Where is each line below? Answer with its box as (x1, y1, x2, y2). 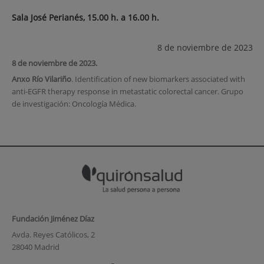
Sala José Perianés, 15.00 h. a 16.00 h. (11, 12, 159, 24)
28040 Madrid (11, 242, 60, 253)
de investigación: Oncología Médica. (11, 98, 136, 110)
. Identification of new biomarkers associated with (71, 74, 245, 85)
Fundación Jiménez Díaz (11, 213, 94, 224)
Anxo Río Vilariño (11, 74, 71, 85)
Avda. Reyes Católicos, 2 (11, 229, 95, 240)
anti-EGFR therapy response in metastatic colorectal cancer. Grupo (11, 86, 243, 97)
